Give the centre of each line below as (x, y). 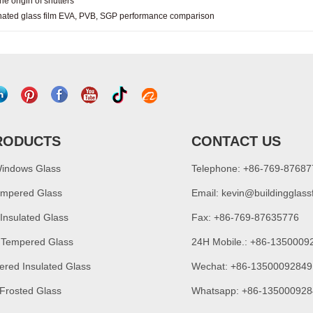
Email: (206, 193)
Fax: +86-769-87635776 (245, 217)
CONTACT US (236, 141)
